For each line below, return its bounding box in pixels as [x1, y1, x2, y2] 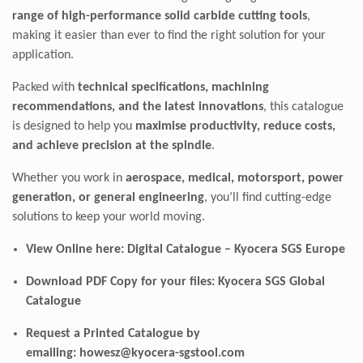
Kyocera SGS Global [218, 275, 325, 288]
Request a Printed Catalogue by [26, 327, 200, 340]
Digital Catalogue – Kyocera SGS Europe [127, 242, 345, 256]
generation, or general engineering [12, 190, 204, 204]
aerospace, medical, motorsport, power [126, 171, 344, 185]
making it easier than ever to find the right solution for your [12, 28, 326, 42]
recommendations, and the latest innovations [12, 100, 263, 113]
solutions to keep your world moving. [12, 210, 205, 224]
